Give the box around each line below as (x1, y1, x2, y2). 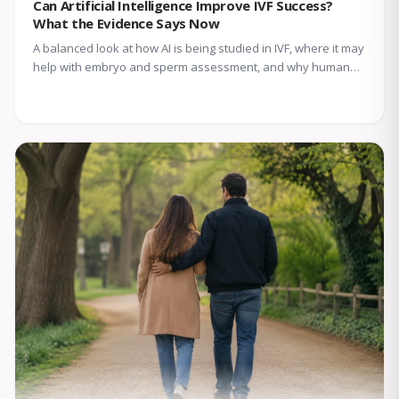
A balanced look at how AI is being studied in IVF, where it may (33, 40, 364, 57)
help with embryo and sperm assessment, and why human (33, 59, 350, 76)
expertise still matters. (33, 77, 152, 94)
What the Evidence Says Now (33, 14, 220, 33)
